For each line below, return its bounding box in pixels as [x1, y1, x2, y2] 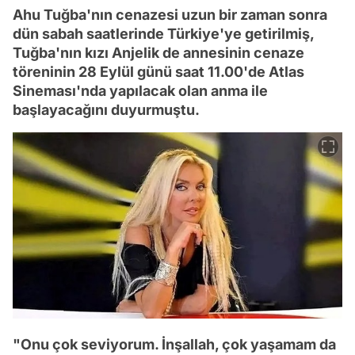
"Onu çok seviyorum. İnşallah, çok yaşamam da [13, 336, 336, 353]
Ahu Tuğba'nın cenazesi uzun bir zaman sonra [13, 6, 327, 23]
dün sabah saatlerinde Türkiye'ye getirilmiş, [13, 25, 314, 42]
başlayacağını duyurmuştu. [13, 101, 200, 118]
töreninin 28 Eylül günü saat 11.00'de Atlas [13, 63, 304, 80]
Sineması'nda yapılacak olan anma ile [13, 82, 268, 99]
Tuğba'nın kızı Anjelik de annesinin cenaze [13, 44, 304, 61]
